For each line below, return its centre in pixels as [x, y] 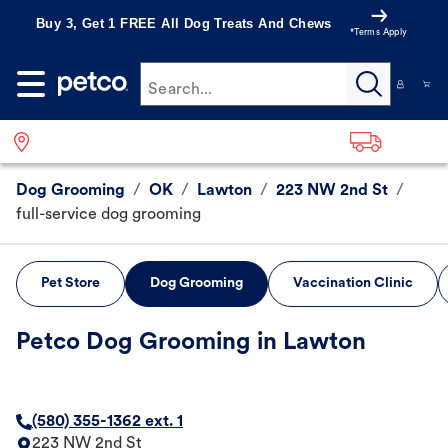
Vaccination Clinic [353, 284]
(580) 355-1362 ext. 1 [107, 422]
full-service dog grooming [108, 215]
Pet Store [70, 284]
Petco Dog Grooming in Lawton [191, 343]
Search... [180, 90]
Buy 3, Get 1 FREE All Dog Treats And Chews [184, 23]
